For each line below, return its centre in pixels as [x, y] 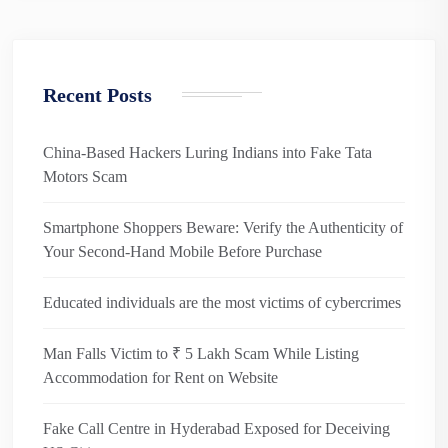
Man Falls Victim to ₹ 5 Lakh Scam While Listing [201, 353]
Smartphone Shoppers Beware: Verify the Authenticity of [223, 227]
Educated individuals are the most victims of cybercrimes [222, 302]
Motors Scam [85, 176]
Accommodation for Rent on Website [160, 377]
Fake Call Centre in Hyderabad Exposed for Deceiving [216, 428]
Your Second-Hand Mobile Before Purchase [182, 251]
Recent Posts [97, 94]
